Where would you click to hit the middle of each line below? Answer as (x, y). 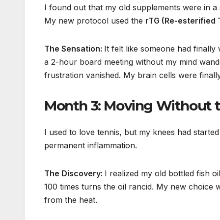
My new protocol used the (95, 21)
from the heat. (71, 200)
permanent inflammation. (91, 145)
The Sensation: (74, 49)
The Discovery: (74, 173)
